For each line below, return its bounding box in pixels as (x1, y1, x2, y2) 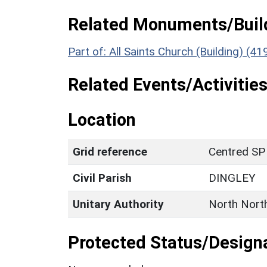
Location (68, 109, 136, 130)
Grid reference (73, 144, 147, 159)
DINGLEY (209, 170, 256, 185)
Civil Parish (73, 170, 132, 185)
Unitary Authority (73, 197, 164, 211)
